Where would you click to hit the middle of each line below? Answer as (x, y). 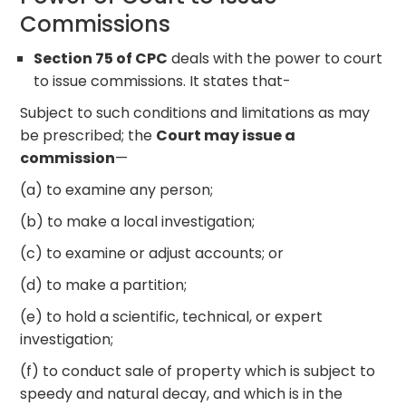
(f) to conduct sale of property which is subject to (198, 371)
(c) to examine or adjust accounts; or (152, 253)
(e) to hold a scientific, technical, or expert (172, 316)
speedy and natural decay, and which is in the (182, 393)
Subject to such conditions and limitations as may (195, 112)
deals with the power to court (275, 58)
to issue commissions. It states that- (163, 81)
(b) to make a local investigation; (138, 221)
